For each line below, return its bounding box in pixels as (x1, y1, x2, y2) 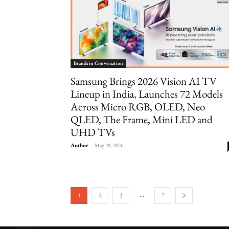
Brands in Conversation (74, 60, 123, 67)
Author (71, 142, 88, 149)
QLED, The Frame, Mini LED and (71, 112, 213, 127)
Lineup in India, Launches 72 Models (71, 87, 223, 101)
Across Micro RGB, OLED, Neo (71, 100, 205, 114)
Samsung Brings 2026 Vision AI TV (71, 74, 217, 88)
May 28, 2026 (95, 142, 123, 149)
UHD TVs (71, 125, 115, 140)
